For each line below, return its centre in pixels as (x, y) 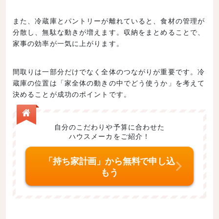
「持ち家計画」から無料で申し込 (109, 161)
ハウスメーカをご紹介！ (109, 136)
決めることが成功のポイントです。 (72, 94)
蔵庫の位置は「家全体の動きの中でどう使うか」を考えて (109, 83)
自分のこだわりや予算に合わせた (109, 127)
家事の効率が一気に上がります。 (68, 43)
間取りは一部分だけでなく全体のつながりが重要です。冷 (109, 72)
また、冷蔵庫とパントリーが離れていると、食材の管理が (109, 21)
